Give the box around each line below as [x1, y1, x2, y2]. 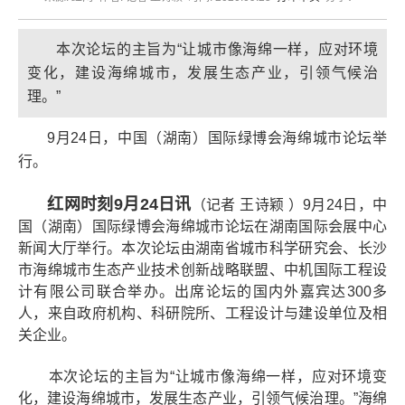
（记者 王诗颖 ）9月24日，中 [191, 197, 388, 212]
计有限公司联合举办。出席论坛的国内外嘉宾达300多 [18, 284, 387, 299]
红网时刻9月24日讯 [18, 195, 192, 213]
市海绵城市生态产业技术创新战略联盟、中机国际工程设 [18, 262, 387, 278]
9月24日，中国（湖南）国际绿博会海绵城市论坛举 [18, 130, 387, 146]
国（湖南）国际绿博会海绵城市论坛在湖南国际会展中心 [18, 219, 387, 234]
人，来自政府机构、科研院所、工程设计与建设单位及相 [18, 306, 387, 321]
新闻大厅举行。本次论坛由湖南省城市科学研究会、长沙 [18, 240, 387, 256]
